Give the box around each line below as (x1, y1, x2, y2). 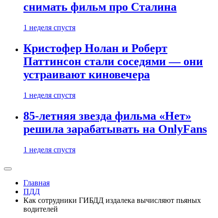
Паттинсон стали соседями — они (23, 55, 203, 68)
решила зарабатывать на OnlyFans (23, 123, 207, 136)
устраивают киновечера (23, 68, 150, 81)
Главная (23, 179, 50, 187)
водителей (23, 205, 58, 213)
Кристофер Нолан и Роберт (23, 42, 167, 55)
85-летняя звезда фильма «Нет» (23, 109, 191, 123)
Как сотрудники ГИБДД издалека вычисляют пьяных (23, 196, 201, 204)
